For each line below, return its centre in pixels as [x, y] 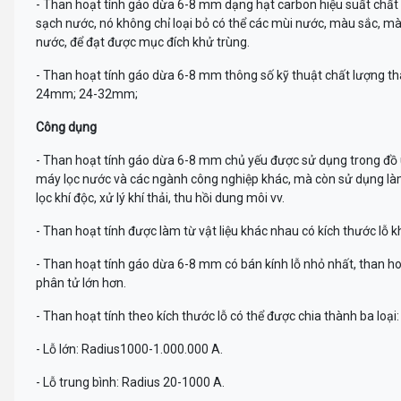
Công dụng [66, 127]
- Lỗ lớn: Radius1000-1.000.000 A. [131, 349]
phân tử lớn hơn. [81, 282]
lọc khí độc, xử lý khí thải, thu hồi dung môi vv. [162, 197]
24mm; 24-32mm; [87, 94]
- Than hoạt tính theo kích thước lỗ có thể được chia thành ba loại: [218, 316]
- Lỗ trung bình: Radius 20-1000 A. [132, 382]
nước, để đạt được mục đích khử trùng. [144, 42]
